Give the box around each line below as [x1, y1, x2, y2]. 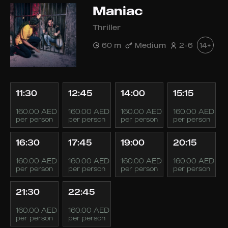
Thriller [93, 23, 121, 32]
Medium [134, 40, 166, 49]
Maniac [93, 3, 143, 18]
